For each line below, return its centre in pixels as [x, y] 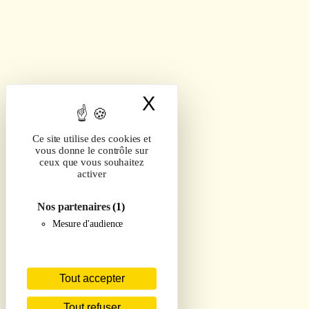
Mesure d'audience [88, 224]
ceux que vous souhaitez [92, 162]
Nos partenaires [75, 207]
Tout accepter [92, 278]
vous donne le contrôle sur [92, 150]
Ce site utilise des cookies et [92, 139]
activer [92, 174]
